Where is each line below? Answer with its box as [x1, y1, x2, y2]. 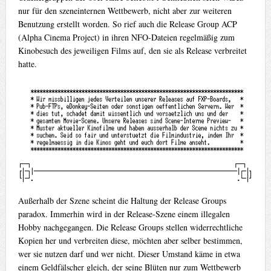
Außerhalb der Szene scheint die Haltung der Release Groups [18, 194, 226, 206]
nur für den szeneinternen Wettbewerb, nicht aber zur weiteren [18, 5, 232, 17]
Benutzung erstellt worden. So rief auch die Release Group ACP [18, 18, 237, 30]
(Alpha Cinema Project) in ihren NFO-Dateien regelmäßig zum [18, 31, 235, 44]
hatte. [18, 58, 37, 70]
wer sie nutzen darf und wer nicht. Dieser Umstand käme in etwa [18, 247, 240, 260]
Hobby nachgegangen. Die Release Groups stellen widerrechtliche [18, 221, 243, 233]
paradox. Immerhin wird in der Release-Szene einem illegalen [18, 207, 230, 220]
